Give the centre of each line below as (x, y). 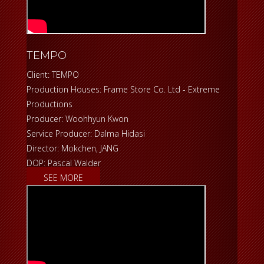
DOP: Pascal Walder (64, 163)
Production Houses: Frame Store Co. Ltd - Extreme (123, 90)
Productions (49, 104)
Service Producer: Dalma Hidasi (86, 134)
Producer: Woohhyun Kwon (79, 119)
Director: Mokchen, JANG (74, 148)
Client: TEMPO (53, 75)
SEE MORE (63, 178)
